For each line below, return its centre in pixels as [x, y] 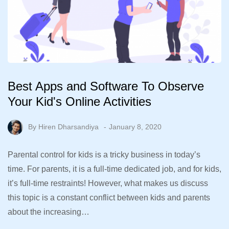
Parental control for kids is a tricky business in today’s [104, 155]
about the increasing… [49, 212]
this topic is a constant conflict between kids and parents [109, 198]
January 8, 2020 [135, 127]
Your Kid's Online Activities [79, 102]
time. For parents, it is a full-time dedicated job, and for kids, [114, 169]
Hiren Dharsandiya [68, 127]
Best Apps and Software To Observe [106, 86]
